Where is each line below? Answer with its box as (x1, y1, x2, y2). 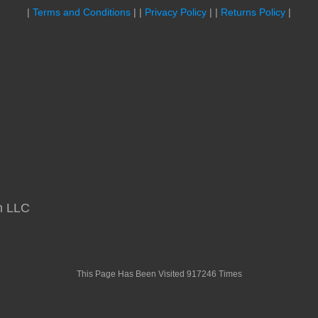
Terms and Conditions (33, 6, 131, 18)
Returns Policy (221, 6, 285, 18)
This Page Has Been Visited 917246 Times (76, 269, 242, 280)
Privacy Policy (145, 6, 207, 18)
